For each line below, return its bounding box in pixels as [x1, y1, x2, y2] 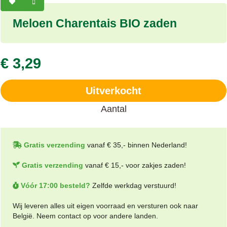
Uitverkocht [86, 85, 141, 96]
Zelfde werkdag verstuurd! [90, 181, 176, 190]
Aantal [100, 104, 127, 114]
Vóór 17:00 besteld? [19, 181, 90, 190]
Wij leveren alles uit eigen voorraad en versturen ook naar [13, 202, 198, 210]
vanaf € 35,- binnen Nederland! [85, 141, 187, 149]
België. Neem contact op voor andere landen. [13, 212, 158, 220]
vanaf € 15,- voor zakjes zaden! [83, 161, 186, 169]
